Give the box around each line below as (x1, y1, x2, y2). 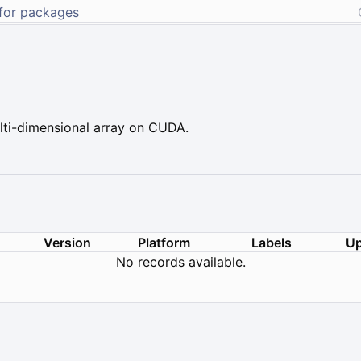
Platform (138, 234, 190, 251)
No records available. (115, 253, 246, 270)
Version (44, 234, 91, 251)
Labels (251, 234, 292, 251)
